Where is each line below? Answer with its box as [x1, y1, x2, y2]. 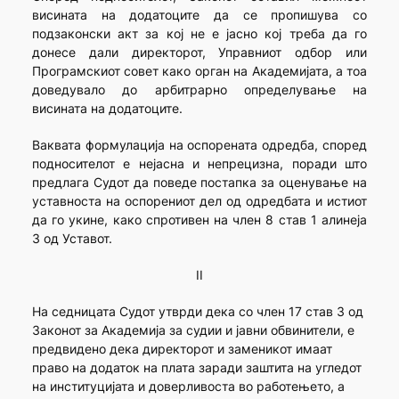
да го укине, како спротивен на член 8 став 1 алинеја [31, 212, 368, 228]
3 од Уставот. [31, 231, 112, 247]
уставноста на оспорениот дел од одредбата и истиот [31, 193, 368, 209]
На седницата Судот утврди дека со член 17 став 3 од [31, 304, 363, 320]
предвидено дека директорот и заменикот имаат [31, 341, 332, 357]
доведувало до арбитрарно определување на [31, 82, 368, 98]
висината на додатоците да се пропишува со [31, 7, 368, 23]
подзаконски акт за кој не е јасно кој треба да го [31, 26, 368, 42]
